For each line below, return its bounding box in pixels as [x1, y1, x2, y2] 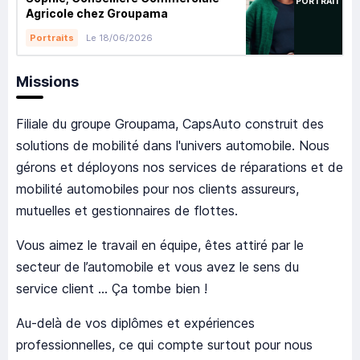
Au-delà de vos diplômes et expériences [16, 315, 255, 332]
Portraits [30, 32, 74, 44]
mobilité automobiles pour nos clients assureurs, [16, 181, 299, 198]
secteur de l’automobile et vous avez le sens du [16, 259, 299, 276]
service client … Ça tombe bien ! [16, 280, 207, 297]
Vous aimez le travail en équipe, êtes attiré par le [16, 237, 304, 254]
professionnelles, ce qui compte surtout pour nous [16, 337, 313, 354]
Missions [16, 73, 79, 91]
